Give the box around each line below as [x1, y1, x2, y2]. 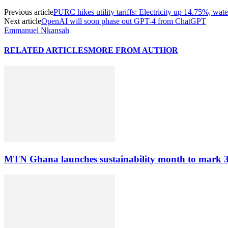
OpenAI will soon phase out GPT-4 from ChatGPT [41, 16, 206, 25]
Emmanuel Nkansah [4, 25, 69, 35]
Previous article [4, 7, 53, 16]
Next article [4, 16, 41, 25]
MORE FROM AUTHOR [88, 46, 178, 55]
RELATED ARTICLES [4, 46, 88, 55]
